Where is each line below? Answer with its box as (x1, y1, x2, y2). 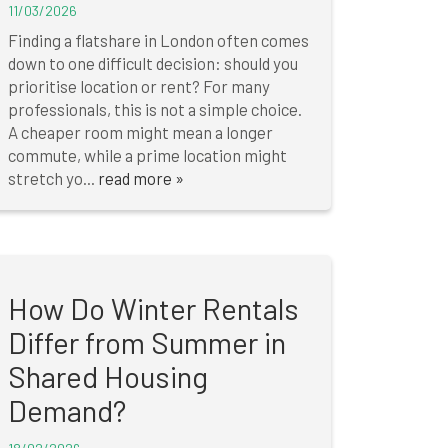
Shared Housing (7, 359, 208, 395)
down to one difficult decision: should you (7, 53, 298, 74)
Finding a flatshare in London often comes (7, 30, 309, 51)
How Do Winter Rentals (7, 291, 299, 327)
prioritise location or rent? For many (7, 76, 270, 97)
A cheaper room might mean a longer (7, 122, 273, 143)
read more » (97, 168, 184, 189)
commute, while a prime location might (7, 145, 287, 166)
